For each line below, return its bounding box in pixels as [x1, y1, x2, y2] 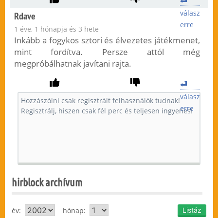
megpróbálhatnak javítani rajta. [14, 58, 131, 70]
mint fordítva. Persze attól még [14, 46, 200, 58]
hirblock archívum [12, 176, 83, 189]
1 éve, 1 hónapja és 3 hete [14, 24, 99, 34]
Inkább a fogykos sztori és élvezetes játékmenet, [14, 35, 200, 46]
